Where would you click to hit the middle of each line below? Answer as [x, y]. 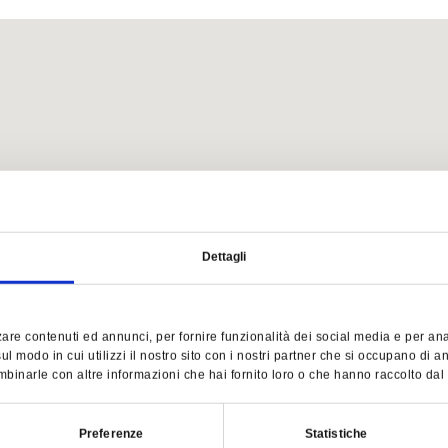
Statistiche [336, 433]
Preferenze [111, 433]
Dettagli [224, 256]
